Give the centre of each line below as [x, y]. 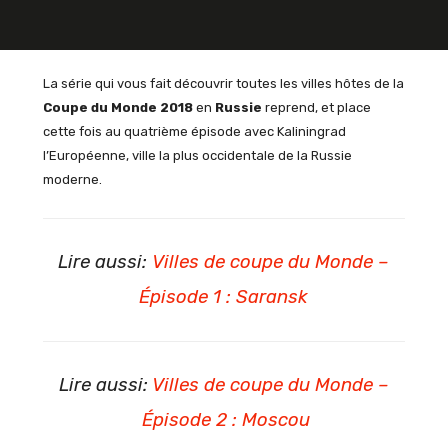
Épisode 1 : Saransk [224, 296]
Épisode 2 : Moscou [224, 419]
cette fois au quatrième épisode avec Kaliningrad [194, 131]
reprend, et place [317, 107]
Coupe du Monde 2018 [117, 107]
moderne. [72, 179]
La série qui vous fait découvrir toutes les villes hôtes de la [223, 83]
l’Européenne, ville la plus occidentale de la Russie [197, 155]
